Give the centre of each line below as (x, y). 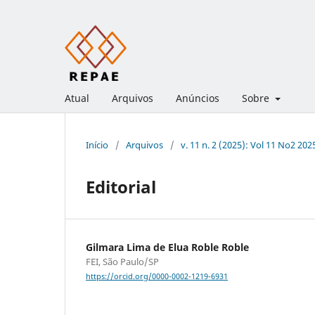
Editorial (121, 186)
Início (97, 144)
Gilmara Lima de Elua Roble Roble (167, 247)
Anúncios (198, 98)
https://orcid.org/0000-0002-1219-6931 (157, 277)
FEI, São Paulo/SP (122, 261)
